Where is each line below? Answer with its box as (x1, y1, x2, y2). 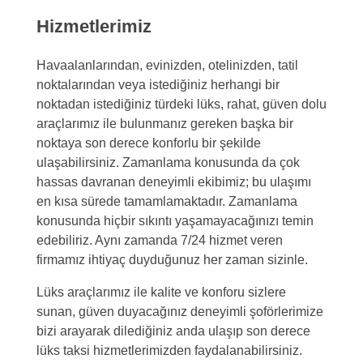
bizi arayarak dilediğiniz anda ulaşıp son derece (36, 324, 310, 339)
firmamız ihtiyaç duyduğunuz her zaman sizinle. (36, 253, 308, 267)
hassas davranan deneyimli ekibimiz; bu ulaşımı (36, 175, 311, 190)
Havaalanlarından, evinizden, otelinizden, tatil (36, 58, 298, 73)
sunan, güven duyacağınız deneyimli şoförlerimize (36, 305, 323, 319)
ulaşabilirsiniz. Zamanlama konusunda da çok (36, 156, 300, 170)
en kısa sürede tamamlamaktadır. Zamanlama (36, 194, 297, 209)
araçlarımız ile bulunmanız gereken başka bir (36, 117, 293, 131)
